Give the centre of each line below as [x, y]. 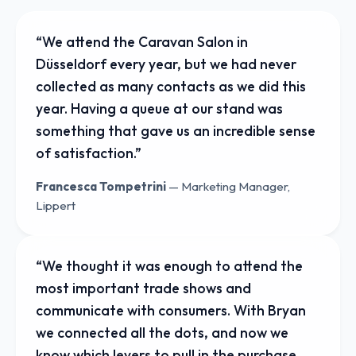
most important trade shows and [143, 288]
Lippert [56, 205]
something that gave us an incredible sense [176, 131]
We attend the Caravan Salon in [145, 42]
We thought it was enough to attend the [172, 266]
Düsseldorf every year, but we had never [166, 64]
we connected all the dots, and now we [162, 333]
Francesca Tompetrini [101, 186]
